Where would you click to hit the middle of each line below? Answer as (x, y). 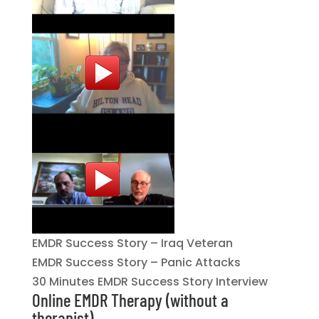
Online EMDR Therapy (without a (130, 300)
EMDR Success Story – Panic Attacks (136, 262)
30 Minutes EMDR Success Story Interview (150, 282)
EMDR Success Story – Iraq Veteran (132, 243)
